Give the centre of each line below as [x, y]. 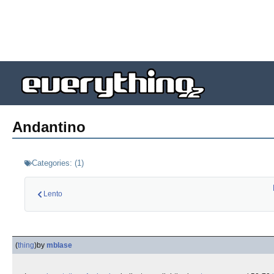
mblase [59, 245]
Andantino [49, 127]
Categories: [52, 163]
